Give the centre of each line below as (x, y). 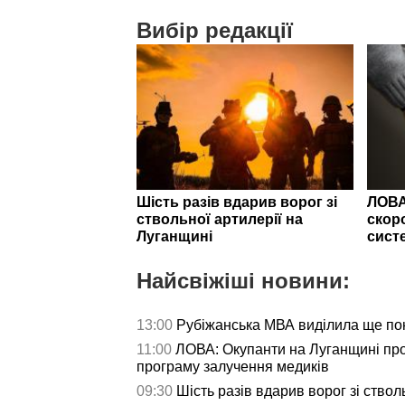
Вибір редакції (215, 31)
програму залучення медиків (233, 366)
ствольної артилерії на (220, 219)
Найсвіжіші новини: (243, 280)
